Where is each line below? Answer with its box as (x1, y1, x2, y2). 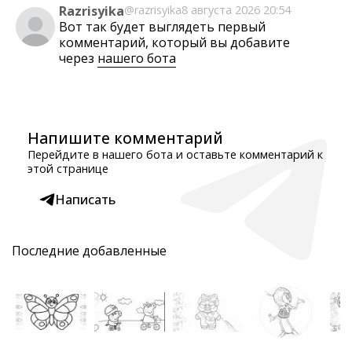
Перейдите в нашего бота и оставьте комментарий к (27, 147, 323, 162)
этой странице (27, 161, 108, 176)
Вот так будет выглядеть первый (59, 18, 266, 35)
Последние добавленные (12, 242, 167, 259)
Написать (55, 191, 115, 208)
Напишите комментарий (27, 127, 223, 148)
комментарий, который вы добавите (59, 34, 290, 51)
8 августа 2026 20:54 (181, 2, 291, 17)
